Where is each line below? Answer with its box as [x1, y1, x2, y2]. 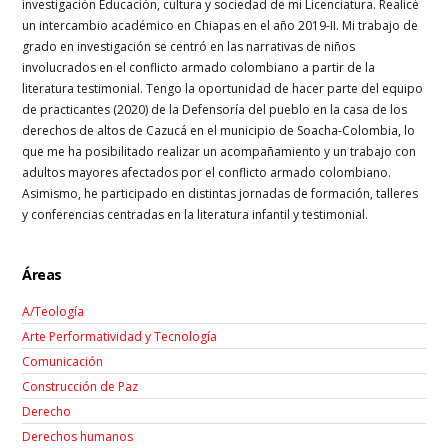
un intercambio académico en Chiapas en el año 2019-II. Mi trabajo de [22, 16, 419, 34]
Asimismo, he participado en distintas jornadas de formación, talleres [22, 184, 419, 202]
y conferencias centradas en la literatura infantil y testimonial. [22, 205, 369, 223]
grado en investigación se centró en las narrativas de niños [22, 37, 356, 55]
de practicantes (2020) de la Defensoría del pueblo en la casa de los [22, 100, 408, 118]
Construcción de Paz [22, 377, 139, 395]
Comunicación [22, 352, 104, 370]
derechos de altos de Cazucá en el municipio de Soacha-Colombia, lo [22, 121, 416, 139]
